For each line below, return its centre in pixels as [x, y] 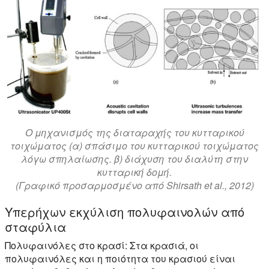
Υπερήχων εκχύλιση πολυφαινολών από [125, 211]
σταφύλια [35, 226]
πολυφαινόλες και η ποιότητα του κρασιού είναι [120, 258]
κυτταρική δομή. [134, 172]
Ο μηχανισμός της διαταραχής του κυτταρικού [134, 132]
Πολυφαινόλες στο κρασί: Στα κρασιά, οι [102, 245]
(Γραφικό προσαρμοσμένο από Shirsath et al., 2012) [134, 185]
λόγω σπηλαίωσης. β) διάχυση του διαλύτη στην [134, 159]
